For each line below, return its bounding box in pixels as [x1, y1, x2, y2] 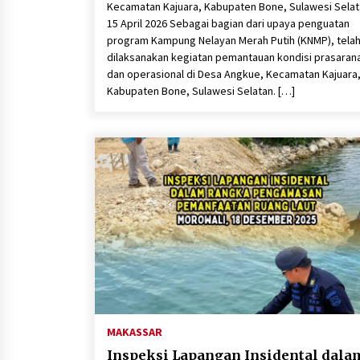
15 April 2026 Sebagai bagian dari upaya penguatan [107, 16, 350, 31]
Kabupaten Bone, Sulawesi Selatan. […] [107, 84, 295, 98]
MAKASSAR [107, 325, 162, 339]
